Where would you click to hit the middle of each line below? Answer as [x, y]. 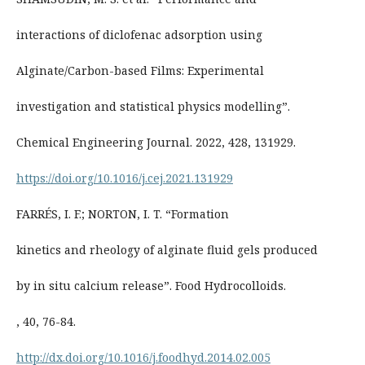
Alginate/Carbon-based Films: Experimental [140, 70]
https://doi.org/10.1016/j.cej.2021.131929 [124, 178]
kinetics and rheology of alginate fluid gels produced [167, 249]
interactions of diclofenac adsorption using [139, 34]
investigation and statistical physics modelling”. [153, 106]
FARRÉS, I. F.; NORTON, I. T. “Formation [122, 213]
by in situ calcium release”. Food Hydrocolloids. [151, 285]
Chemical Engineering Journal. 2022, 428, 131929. [156, 142]
